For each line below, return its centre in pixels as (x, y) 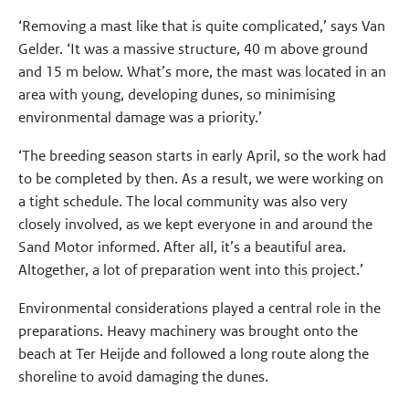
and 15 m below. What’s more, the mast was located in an (203, 72)
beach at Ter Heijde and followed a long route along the (194, 353)
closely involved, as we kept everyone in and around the (196, 224)
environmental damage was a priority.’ (141, 118)
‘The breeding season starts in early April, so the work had (203, 155)
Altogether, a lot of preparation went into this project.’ (191, 269)
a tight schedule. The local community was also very (184, 201)
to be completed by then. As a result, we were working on (201, 178)
